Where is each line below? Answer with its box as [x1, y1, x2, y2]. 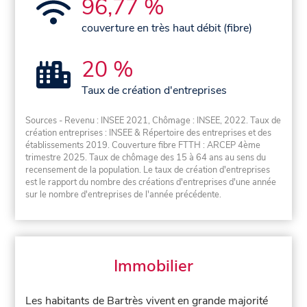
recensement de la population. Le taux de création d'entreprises [25, 164, 271, 177]
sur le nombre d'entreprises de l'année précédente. [25, 188, 222, 201]
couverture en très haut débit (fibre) [82, 20, 253, 36]
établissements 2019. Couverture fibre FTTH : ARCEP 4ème [25, 139, 261, 152]
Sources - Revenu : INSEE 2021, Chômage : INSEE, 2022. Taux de [25, 114, 282, 127]
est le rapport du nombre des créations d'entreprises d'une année [25, 176, 277, 189]
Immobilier [114, 255, 193, 278]
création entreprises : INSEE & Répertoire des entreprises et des [25, 127, 272, 140]
